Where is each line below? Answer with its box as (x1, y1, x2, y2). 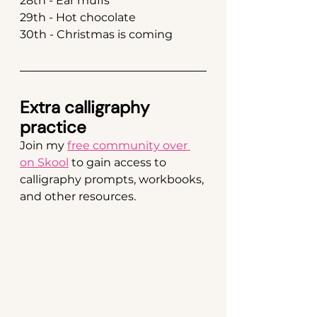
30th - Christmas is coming (20, 28, 173, 41)
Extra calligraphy (20, 96, 154, 118)
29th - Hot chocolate (20, 11, 136, 24)
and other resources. (20, 190, 136, 203)
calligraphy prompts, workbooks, (20, 173, 207, 186)
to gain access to (69, 156, 169, 169)
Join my (20, 139, 67, 152)
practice (20, 116, 86, 138)
